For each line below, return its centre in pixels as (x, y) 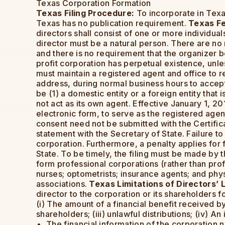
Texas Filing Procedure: (85, 13)
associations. (63, 184)
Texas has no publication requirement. (113, 23)
